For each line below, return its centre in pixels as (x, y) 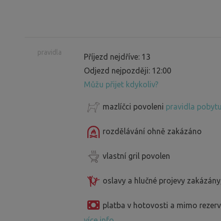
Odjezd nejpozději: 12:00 (128, 70)
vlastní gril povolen (136, 156)
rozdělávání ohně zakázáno (152, 131)
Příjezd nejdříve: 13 (117, 56)
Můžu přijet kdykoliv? (121, 84)
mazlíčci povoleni (134, 106)
